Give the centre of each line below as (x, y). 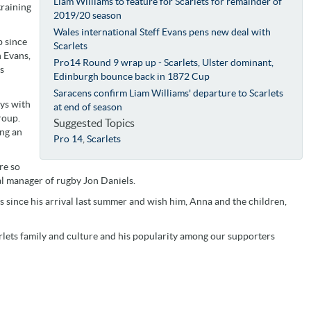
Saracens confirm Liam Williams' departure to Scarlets (169, 93)
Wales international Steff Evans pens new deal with (162, 32)
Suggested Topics (94, 123)
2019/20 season (88, 15)
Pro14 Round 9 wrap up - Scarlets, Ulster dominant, (164, 62)
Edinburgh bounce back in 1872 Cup (132, 76)
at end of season (88, 107)
